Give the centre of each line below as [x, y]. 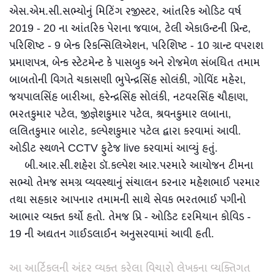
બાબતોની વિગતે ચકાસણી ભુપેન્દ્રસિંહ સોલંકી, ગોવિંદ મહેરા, [128, 80]
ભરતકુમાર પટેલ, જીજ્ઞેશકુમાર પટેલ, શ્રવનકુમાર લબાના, [120, 114]
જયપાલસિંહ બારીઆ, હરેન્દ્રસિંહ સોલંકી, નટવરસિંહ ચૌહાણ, [129, 97]
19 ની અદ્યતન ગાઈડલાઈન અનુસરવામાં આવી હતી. [112, 234]
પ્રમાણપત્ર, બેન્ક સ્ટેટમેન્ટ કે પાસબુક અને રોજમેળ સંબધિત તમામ [135, 63]
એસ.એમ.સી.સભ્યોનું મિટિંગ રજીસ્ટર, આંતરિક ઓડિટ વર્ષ [125, 11]
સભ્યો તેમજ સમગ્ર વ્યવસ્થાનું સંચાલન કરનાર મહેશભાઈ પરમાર [135, 183]
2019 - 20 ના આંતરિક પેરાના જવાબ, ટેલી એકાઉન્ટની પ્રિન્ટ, [130, 28]
